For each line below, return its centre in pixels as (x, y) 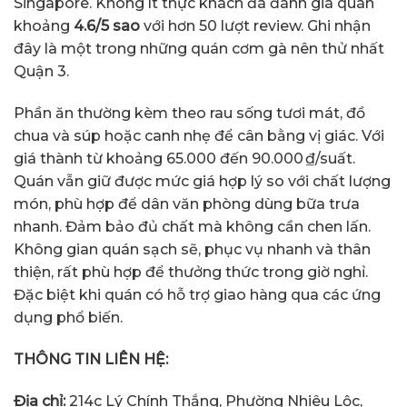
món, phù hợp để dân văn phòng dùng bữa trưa (187, 204)
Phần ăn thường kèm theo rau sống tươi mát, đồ (189, 114)
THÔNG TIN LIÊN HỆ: (91, 359)
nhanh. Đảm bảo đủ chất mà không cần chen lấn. (192, 227)
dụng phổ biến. (68, 318)
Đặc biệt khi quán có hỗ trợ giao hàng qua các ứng (197, 295)
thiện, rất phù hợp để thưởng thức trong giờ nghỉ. (191, 273)
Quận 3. (41, 72)
